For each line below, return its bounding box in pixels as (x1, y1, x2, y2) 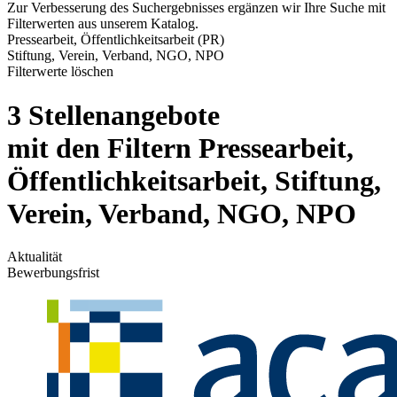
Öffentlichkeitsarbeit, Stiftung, (7, 164, 381, 197)
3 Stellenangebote (7, 98, 220, 131)
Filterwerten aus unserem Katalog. (7, 16, 198, 32)
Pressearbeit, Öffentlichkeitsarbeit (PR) (7, 32, 224, 48)
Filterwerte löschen (7, 64, 113, 80)
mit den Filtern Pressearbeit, (7, 131, 354, 164)
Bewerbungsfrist (7, 265, 99, 281)
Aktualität (7, 249, 62, 265)
